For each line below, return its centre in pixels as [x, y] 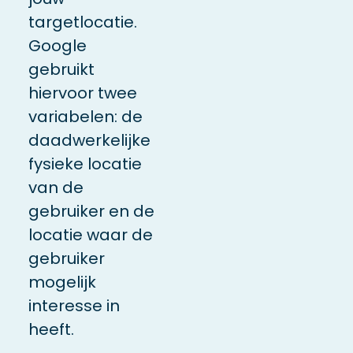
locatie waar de [90, 234]
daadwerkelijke [89, 140]
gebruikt [61, 69]
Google [57, 45]
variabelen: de [85, 116]
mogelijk [62, 282]
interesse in [74, 305]
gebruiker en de [91, 211]
